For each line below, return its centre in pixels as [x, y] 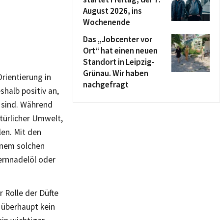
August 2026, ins [112, 11]
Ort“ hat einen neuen [120, 51]
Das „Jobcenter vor [118, 39]
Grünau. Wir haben [116, 73]
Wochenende [107, 22]
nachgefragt [106, 84]
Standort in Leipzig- [119, 62]
